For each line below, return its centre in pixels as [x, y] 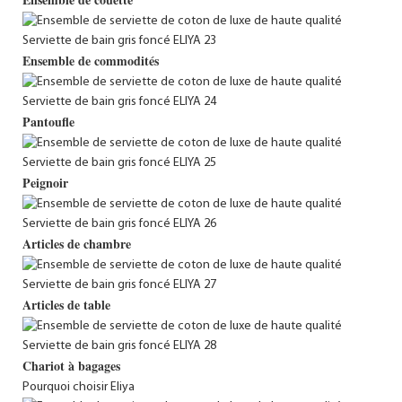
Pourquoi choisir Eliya [79, 387]
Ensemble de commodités [91, 60]
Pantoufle [48, 121]
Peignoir [45, 182]
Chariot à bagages [71, 365]
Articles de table [66, 304]
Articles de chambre [77, 243]
